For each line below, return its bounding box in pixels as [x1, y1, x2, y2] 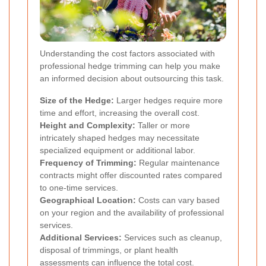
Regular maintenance [137, 158, 220, 168]
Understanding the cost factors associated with [40, 49, 215, 59]
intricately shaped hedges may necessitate [40, 133, 199, 143]
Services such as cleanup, [122, 233, 222, 243]
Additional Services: [40, 233, 122, 243]
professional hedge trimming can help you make [40, 61, 220, 71]
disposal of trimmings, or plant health [40, 245, 178, 255]
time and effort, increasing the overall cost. [40, 108, 199, 118]
